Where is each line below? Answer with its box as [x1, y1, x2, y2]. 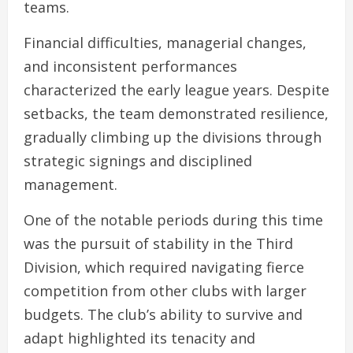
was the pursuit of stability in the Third [24, 234, 293, 254]
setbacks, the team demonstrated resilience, [24, 104, 329, 124]
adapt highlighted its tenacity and [24, 329, 255, 348]
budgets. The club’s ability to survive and [24, 305, 303, 325]
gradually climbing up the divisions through [24, 128, 321, 147]
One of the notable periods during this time [24, 210, 323, 230]
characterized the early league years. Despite [24, 80, 329, 100]
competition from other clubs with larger [24, 281, 307, 301]
